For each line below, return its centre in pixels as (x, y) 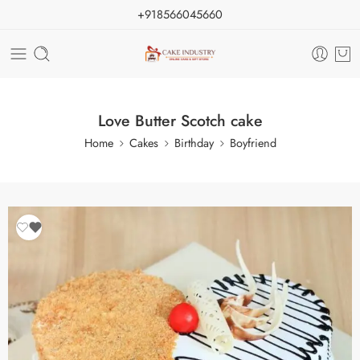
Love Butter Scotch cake (180, 121)
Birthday (194, 143)
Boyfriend (253, 143)
